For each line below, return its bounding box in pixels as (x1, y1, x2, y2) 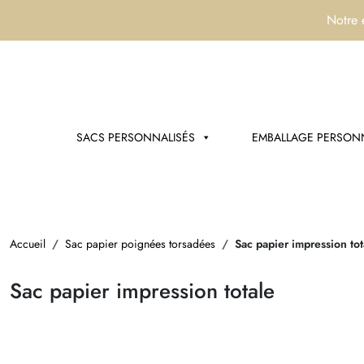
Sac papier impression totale (10, 275, 275, 306)
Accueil (10, 236, 45, 252)
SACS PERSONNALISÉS (76, 129, 195, 145)
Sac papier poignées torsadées (65, 236, 215, 252)
